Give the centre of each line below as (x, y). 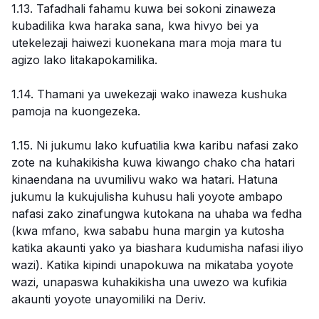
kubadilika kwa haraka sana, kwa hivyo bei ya (135, 26)
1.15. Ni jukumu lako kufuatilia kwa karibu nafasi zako (155, 145)
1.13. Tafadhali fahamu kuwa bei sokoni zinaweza (143, 9)
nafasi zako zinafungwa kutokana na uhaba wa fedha (157, 214)
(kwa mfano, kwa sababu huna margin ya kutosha (148, 231)
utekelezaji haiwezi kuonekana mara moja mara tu (146, 43)
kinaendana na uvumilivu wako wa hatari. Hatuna (145, 179)
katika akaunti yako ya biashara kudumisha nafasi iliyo (157, 248)
